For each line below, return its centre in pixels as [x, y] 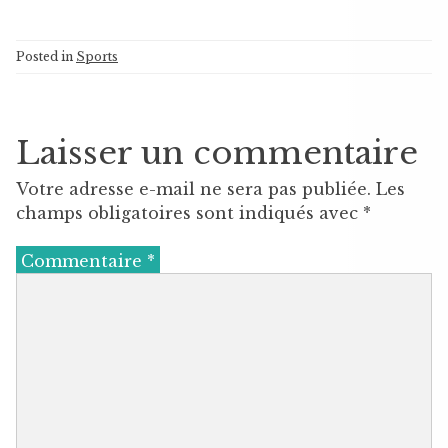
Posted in [46, 56]
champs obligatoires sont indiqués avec [189, 212]
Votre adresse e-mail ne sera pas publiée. [193, 188]
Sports [97, 56]
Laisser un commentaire [217, 152]
